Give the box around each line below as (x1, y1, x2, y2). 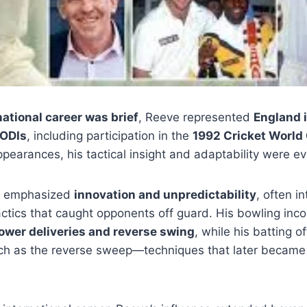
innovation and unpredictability (74, 187, 256, 201)
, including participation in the (27, 128, 193, 143)
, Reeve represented (138, 110, 254, 124)
